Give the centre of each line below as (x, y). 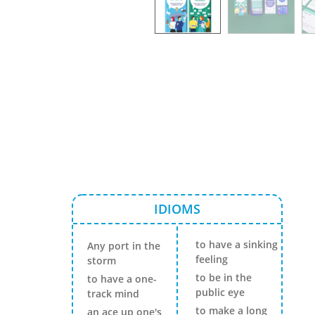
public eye (220, 292)
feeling (211, 259)
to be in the (223, 277)
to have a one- (122, 279)
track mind (113, 294)
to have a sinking (236, 244)
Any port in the (124, 246)
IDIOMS (177, 208)
